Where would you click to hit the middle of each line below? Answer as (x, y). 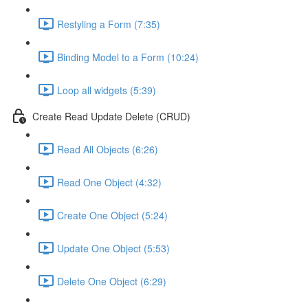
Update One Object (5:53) (113, 248)
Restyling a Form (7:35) (109, 24)
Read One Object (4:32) (109, 182)
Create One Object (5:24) (112, 215)
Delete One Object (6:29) (112, 281)
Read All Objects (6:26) (108, 149)
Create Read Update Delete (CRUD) (111, 116)
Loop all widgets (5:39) (107, 90)
